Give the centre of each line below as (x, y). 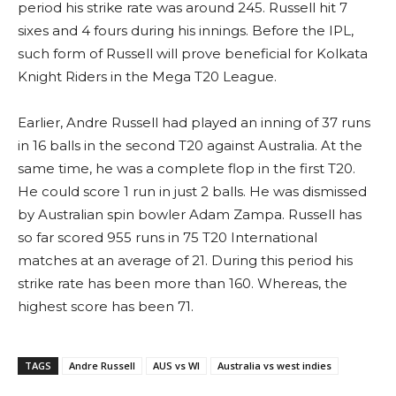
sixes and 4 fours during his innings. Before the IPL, (186, 30)
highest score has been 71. (106, 306)
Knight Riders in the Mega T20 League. (147, 76)
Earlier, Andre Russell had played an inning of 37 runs (194, 122)
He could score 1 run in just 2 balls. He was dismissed (192, 191)
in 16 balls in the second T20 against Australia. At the (190, 145)
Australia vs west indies (274, 366)
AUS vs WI (176, 366)
